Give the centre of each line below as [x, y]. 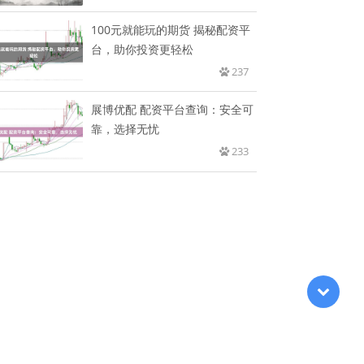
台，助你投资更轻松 [143, 49]
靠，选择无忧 [126, 128]
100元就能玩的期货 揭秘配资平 [171, 29]
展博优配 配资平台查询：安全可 [173, 109]
